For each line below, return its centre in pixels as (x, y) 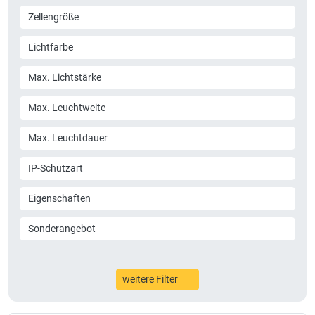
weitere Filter (150, 279)
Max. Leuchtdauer (68, 138)
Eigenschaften (59, 198)
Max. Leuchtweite (67, 108)
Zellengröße (53, 17)
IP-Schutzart (56, 168)
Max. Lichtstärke (65, 77)
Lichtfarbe (51, 47)
